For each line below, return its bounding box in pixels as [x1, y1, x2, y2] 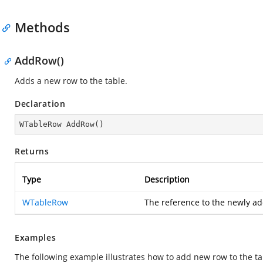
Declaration [15, 98, 66, 109]
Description [144, 174, 190, 185]
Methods [15, 18, 70, 36]
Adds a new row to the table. [15, 75, 127, 86]
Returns [15, 146, 49, 157]
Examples [15, 232, 56, 243]
